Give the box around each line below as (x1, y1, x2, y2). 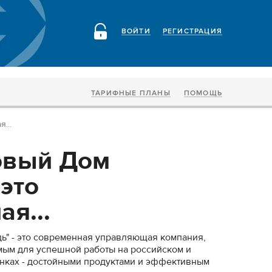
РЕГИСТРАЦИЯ (162, 27, 222, 36)
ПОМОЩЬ (183, 89, 222, 98)
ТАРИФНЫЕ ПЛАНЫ (90, 89, 171, 98)
